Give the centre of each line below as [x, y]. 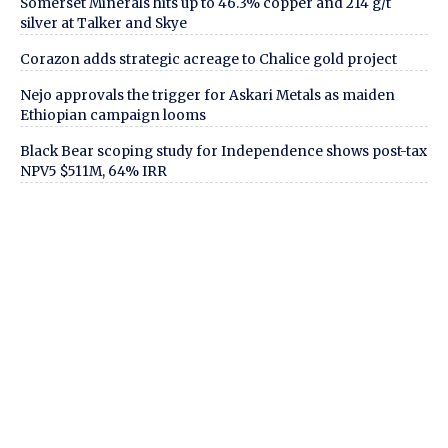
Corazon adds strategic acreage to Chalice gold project [208, 59]
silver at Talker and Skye [103, 23]
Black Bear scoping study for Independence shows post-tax [223, 151]
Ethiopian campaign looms [113, 115]
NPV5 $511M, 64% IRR [93, 171]
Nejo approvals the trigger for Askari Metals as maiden [207, 95]
